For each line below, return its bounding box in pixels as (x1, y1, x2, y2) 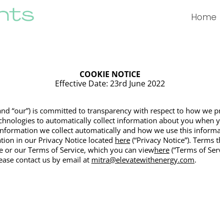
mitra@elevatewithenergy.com (91, 154, 194, 165)
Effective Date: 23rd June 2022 (55, 78, 165, 89)
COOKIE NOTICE (79, 68, 140, 80)
